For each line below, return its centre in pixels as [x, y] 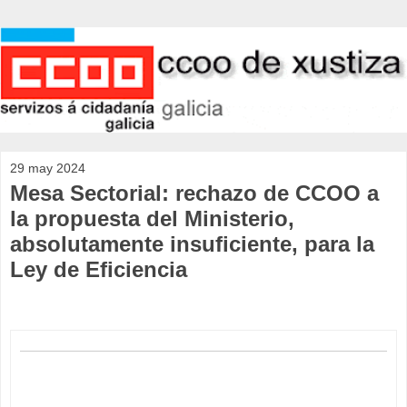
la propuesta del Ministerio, [152, 219]
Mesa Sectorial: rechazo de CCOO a [194, 194]
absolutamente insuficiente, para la [192, 244]
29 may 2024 [48, 169]
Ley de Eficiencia [99, 270]
